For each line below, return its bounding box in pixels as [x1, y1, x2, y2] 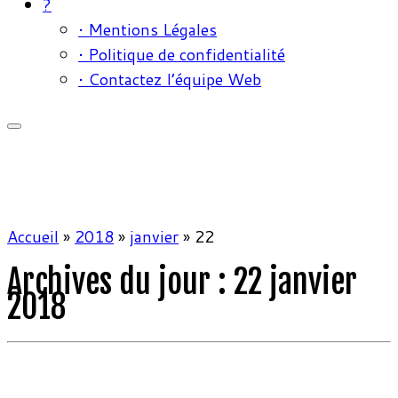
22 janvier [234, 262, 357, 303]
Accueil [7, 225, 59, 249]
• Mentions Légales [78, 18, 217, 42]
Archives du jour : [7, 262, 234, 303]
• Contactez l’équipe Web [78, 68, 261, 92]
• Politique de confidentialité [78, 43, 285, 67]
